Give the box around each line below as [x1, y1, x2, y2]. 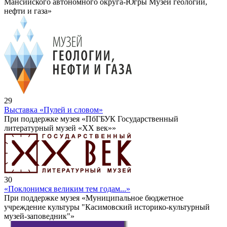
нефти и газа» [4, 7, 52, 16]
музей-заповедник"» [4, 212, 74, 221]
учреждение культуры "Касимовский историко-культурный [4, 203, 210, 212]
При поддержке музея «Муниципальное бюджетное [4, 194, 183, 203]
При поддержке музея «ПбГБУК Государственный [4, 115, 178, 124]
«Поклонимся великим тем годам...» [4, 184, 130, 194]
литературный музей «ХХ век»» [4, 124, 116, 133]
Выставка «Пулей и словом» [4, 105, 103, 115]
